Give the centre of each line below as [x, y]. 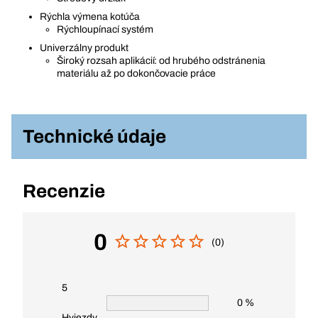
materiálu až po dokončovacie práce [137, 73]
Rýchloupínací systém [105, 29]
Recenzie [64, 191]
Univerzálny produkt [84, 48]
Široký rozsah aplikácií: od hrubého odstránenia [161, 61]
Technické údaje [94, 136]
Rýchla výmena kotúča [90, 17]
